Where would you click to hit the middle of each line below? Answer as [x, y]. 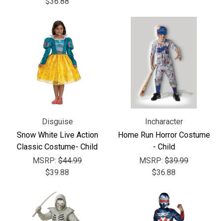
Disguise [57, 122]
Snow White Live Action [57, 135]
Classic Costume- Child [57, 147]
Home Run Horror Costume [164, 135]
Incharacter [164, 122]
